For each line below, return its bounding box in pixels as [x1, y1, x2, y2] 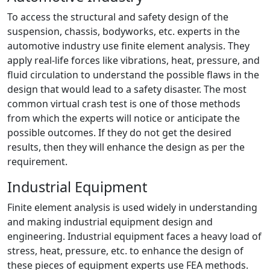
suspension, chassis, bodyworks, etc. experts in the [7, 24, 240, 38]
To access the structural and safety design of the [7, 10, 228, 24]
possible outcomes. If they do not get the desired [7, 125, 231, 139]
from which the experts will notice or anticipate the [7, 111, 240, 125]
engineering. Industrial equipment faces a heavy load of [7, 229, 262, 243]
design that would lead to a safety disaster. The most [7, 82, 246, 96]
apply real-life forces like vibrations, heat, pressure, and [7, 53, 260, 67]
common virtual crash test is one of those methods [7, 96, 240, 110]
